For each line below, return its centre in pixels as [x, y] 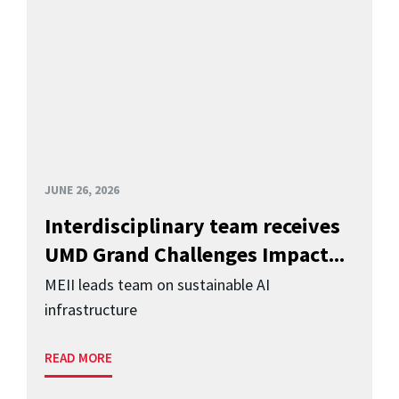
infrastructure [91, 310]
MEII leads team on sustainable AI [157, 285]
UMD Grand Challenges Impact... [195, 254]
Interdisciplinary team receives [192, 225]
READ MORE [78, 358]
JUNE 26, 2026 [82, 189]
